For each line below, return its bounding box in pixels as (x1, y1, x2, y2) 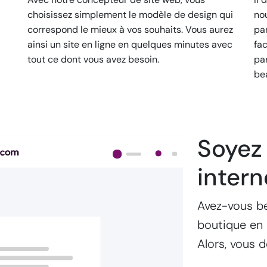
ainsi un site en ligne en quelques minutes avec (27, 38, 232, 51)
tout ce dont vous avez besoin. (27, 53, 159, 66)
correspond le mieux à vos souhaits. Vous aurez (27, 23, 233, 36)
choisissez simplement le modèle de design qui (27, 8, 233, 21)
